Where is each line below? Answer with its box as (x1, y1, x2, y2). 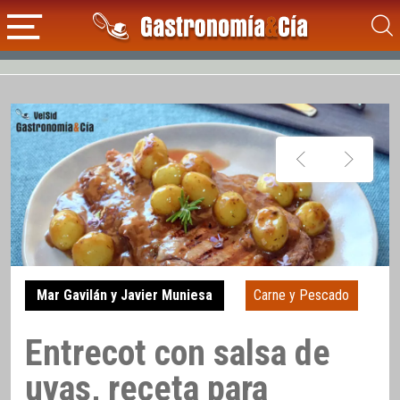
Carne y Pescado (254, 287, 350, 304)
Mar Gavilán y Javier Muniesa (36, 287, 212, 304)
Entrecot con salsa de (25, 331, 330, 374)
